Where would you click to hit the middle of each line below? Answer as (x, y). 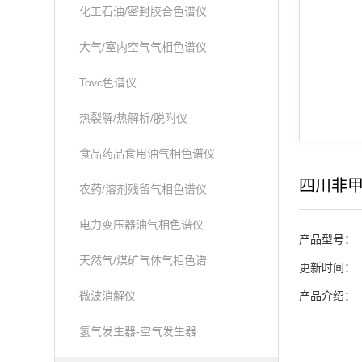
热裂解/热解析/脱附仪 (134, 118)
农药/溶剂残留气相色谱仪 (143, 189)
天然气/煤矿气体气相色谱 (143, 260)
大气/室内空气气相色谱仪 (143, 47)
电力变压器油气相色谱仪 (142, 225)
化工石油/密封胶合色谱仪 (143, 11)
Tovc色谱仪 (108, 82)
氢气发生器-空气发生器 (138, 331)
